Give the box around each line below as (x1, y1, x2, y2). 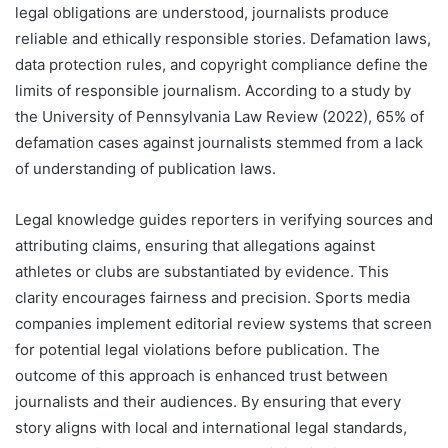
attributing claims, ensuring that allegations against (15, 236, 375, 256)
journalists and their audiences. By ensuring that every (15, 392, 401, 412)
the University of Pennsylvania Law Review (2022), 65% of (15, 107, 424, 127)
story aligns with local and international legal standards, (15, 418, 407, 438)
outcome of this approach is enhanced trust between (15, 366, 388, 386)
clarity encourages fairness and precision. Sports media (15, 288, 410, 308)
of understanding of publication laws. (15, 159, 276, 179)
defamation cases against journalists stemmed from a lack (15, 133, 423, 153)
